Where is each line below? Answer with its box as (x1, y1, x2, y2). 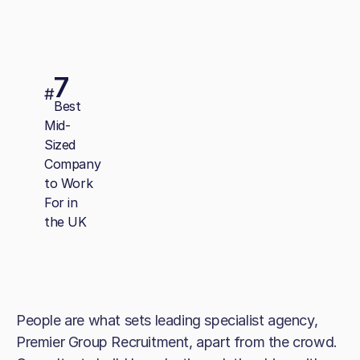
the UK (43, 213, 87, 230)
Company (43, 155, 101, 172)
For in (43, 194, 78, 211)
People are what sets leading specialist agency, (16, 312, 318, 329)
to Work (43, 174, 93, 191)
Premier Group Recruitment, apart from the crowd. (16, 333, 337, 350)
